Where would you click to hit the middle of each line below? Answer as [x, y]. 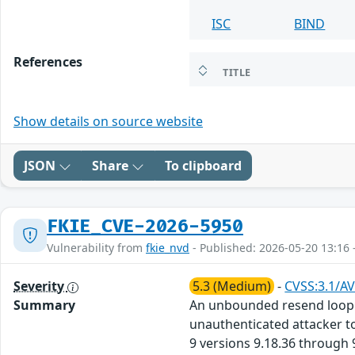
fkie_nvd [168, 247]
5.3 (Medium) [232, 286]
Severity [40, 286]
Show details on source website [108, 121]
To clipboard [203, 165]
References [48, 61]
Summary [44, 305]
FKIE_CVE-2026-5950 [145, 226]
